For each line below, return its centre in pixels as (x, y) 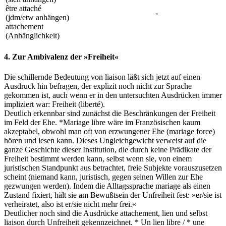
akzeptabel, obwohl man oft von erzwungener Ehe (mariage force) (109, 131)
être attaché (23, 9)
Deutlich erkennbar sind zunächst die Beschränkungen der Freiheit (110, 113)
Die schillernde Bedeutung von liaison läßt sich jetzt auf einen (102, 77)
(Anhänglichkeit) (33, 36)
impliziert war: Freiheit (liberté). (54, 104)
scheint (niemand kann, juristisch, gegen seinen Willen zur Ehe (103, 177)
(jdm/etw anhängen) (37, 18)
